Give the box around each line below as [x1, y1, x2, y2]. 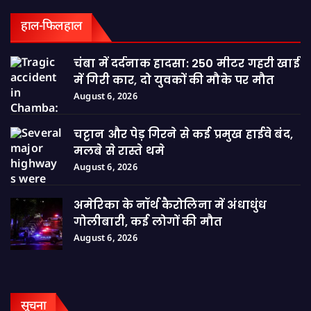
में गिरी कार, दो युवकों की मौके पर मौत [74, 72, 274, 88]
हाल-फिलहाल [21, 18, 82, 35]
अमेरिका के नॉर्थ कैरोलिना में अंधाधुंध [74, 196, 267, 213]
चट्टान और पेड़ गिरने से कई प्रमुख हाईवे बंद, [74, 126, 293, 142]
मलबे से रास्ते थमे [74, 142, 165, 159]
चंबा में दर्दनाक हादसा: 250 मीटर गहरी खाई [74, 55, 300, 72]
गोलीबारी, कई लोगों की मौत [74, 213, 223, 230]
